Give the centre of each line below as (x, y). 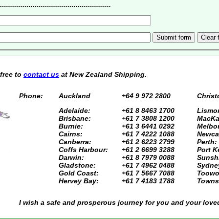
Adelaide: (75, 111)
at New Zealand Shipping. (103, 75)
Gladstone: (77, 165)
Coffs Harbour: (83, 150)
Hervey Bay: (79, 181)
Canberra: (75, 142)
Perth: (207, 142)
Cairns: (71, 134)
